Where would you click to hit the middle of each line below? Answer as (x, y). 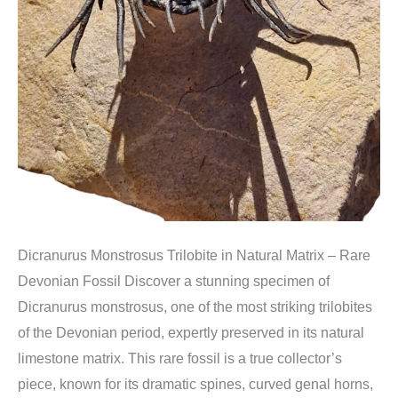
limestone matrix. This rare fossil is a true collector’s (180, 359)
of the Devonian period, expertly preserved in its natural (191, 333)
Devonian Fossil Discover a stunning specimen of (174, 282)
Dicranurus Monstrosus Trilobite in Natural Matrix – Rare (194, 256)
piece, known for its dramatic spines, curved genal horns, (195, 385)
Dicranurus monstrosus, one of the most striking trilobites (195, 307)
